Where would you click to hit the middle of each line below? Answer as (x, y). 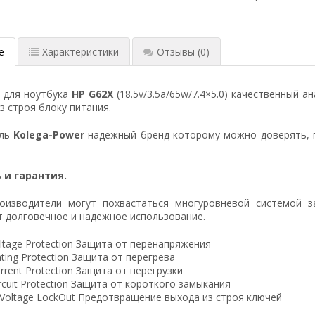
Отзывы (177, 51)
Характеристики (80, 51)
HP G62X (92, 94)
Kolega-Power (49, 134)
